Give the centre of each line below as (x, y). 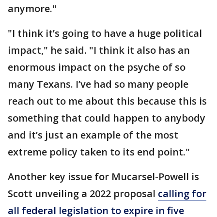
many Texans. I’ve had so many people (98, 84)
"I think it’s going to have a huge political (105, 33)
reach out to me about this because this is (107, 101)
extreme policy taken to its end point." (99, 152)
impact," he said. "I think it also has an (99, 50)
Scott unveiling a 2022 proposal (83, 193)
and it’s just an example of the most (93, 135)
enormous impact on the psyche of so (97, 67)
